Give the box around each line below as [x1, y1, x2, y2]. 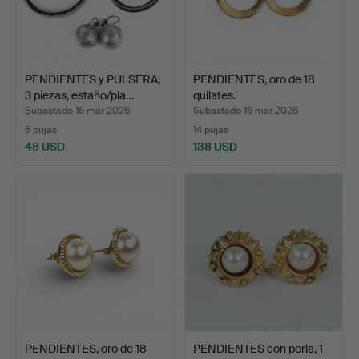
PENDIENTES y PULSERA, [25, 71, 160, 87]
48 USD [25, 139, 65, 154]
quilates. [193, 87, 236, 103]
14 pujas [193, 123, 228, 136]
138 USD [193, 139, 237, 154]
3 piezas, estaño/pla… [25, 87, 134, 103]
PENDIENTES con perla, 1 [193, 341, 323, 356]
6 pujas [25, 123, 57, 136]
